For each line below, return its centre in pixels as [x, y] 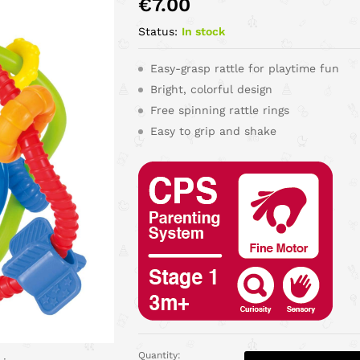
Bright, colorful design [212, 89]
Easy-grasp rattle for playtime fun [245, 68]
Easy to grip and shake [214, 131]
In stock [204, 31]
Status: [158, 31]
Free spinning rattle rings [220, 110]
